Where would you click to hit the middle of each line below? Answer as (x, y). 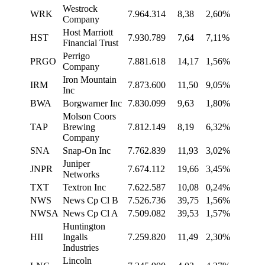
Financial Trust (91, 43)
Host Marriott (88, 33)
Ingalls (75, 237)
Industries (81, 248)
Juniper (76, 164)
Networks (81, 174)
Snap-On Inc (87, 151)
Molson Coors (89, 117)
